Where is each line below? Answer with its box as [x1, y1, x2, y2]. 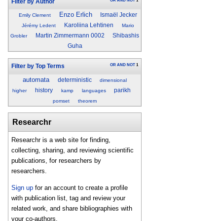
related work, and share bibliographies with [11, 205, 133, 213]
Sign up [11, 184, 34, 192]
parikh [114, 87, 131, 93]
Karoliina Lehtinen [64, 22, 113, 29]
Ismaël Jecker [100, 12, 138, 18]
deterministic [57, 76, 92, 83]
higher [12, 87, 27, 93]
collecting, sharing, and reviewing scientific [11, 147, 134, 154]
